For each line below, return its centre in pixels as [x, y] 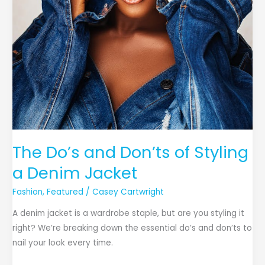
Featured [65, 192]
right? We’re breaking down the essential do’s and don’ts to [132, 228]
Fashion [28, 192]
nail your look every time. [63, 243]
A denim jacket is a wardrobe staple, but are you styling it [129, 214]
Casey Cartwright [128, 192]
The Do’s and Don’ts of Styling [131, 152]
